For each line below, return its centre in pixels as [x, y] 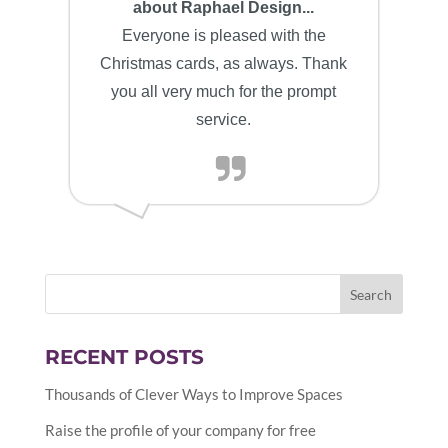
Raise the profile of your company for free [180, 429]
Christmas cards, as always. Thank [224, 63]
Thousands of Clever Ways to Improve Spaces [193, 394]
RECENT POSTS [124, 357]
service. [224, 119]
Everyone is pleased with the [223, 35]
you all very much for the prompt [224, 91]
